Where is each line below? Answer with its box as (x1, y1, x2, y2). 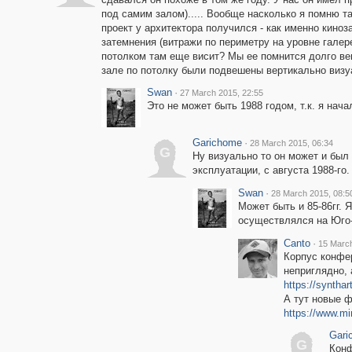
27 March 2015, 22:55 (179, 88, 263, 97)
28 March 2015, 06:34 (249, 138, 333, 148)
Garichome (192, 137, 242, 148)
